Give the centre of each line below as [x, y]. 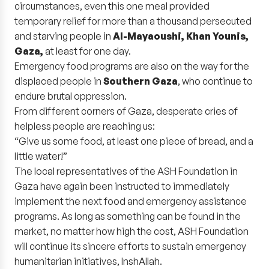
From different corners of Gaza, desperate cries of [126, 111]
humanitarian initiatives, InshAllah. [88, 261]
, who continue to [215, 81]
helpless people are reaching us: [85, 126]
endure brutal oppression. [71, 96]
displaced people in [59, 81]
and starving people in [64, 36]
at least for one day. [88, 51]
